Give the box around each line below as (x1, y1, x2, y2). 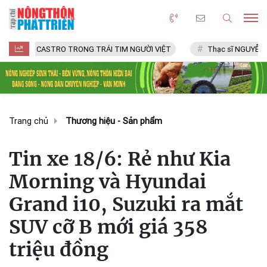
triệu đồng (9, 237, 108, 262)
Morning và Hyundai (9, 169, 206, 194)
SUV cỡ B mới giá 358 (9, 215, 208, 239)
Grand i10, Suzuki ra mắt (9, 192, 243, 216)
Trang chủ (9, 116, 48, 126)
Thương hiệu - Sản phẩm (66, 116, 162, 126)
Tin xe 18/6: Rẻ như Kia (9, 147, 231, 171)
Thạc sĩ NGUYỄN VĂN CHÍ (165, 45, 255, 54)
